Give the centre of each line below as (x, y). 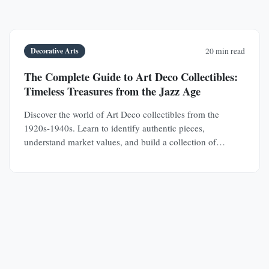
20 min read (225, 51)
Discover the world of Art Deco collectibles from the (121, 114)
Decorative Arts (54, 51)
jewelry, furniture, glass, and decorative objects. (113, 155)
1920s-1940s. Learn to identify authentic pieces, (114, 128)
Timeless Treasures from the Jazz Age (112, 91)
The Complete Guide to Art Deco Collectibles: (131, 76)
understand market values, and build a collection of (120, 141)
